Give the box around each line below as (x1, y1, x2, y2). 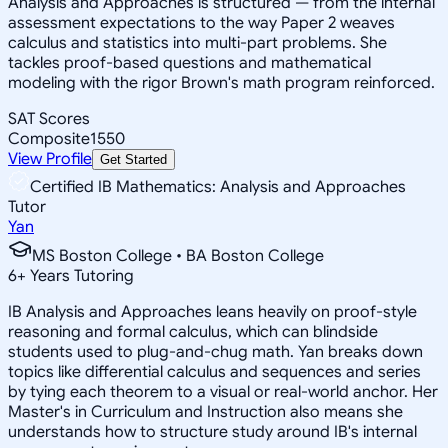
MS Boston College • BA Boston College (32, 245, 324, 266)
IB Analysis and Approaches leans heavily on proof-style (8, 301, 417, 322)
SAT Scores (8, 108, 90, 129)
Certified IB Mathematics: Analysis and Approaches (30, 176, 406, 197)
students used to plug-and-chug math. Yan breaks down (8, 341, 423, 362)
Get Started (100, 151, 167, 167)
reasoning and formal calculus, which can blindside (8, 321, 378, 342)
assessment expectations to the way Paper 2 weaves (8, 12, 395, 33)
